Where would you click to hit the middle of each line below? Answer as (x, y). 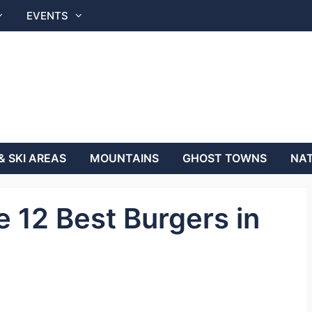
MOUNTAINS (124, 158)
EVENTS (47, 16)
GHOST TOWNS (225, 158)
